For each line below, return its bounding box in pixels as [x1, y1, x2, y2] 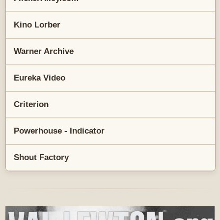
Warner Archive [14, 46, 74, 56]
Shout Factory [14, 152, 69, 162]
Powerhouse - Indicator [14, 126, 105, 136]
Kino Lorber [14, 20, 61, 29]
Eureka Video [14, 73, 66, 82]
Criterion [14, 99, 49, 109]
